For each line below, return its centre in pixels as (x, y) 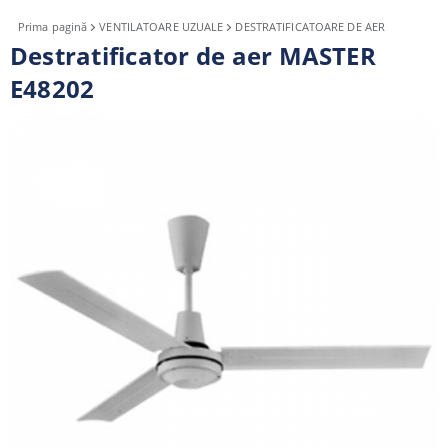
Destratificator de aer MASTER (193, 55)
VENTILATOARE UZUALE (161, 26)
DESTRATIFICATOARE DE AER (310, 26)
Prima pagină (53, 26)
